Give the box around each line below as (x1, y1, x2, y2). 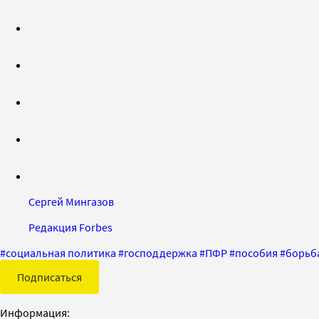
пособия (235, 245, 278, 260)
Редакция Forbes (28, 219, 113, 234)
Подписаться (17, 269, 82, 284)
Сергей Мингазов (28, 194, 114, 209)
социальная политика (6, 245, 116, 260)
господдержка (124, 245, 197, 260)
